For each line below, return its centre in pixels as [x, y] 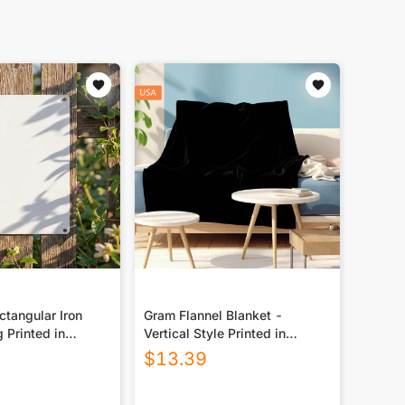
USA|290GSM [185, 352]
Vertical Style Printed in [214, 334]
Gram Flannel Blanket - [213, 316]
